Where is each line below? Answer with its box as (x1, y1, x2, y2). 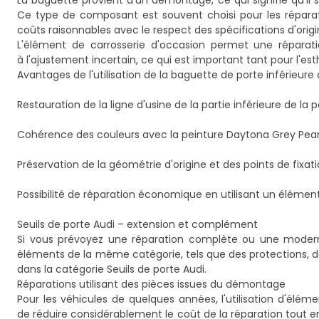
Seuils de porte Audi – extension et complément (17, 217, 258, 231)
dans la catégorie (17, 262, 107, 276)
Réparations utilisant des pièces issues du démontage (17, 277, 286, 291)
